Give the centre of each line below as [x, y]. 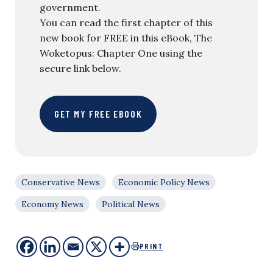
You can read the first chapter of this [126, 22]
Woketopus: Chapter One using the [121, 53]
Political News [131, 204]
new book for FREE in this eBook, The [126, 37]
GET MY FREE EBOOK [98, 113]
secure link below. [80, 68]
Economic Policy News [164, 182]
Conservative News [61, 182]
